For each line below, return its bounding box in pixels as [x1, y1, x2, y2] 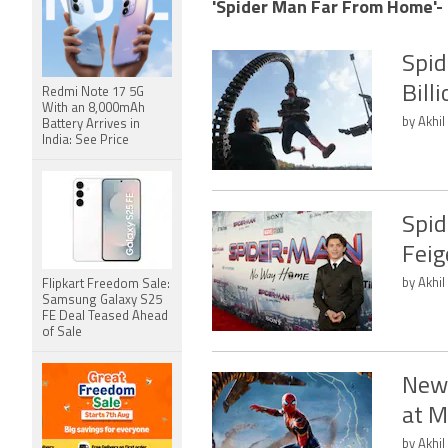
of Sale [42, 326, 82, 339]
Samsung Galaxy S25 [42, 294, 162, 307]
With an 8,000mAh [42, 102, 145, 115]
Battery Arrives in [42, 118, 140, 131]
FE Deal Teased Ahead [42, 310, 168, 323]
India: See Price [42, 134, 129, 147]
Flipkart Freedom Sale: [42, 278, 170, 291]
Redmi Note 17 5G [42, 86, 144, 99]
